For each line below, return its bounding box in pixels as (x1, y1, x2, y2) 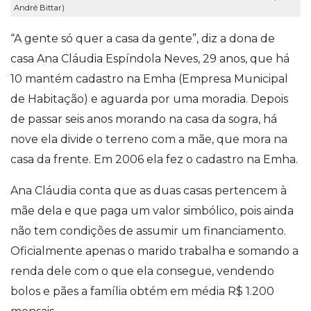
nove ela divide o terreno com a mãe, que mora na (10, 132, 287, 146)
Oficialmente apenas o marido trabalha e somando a (10, 244, 299, 258)
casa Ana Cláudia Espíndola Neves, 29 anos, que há (10, 51, 289, 65)
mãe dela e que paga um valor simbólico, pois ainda (10, 203, 294, 217)
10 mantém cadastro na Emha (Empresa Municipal (10, 72, 288, 85)
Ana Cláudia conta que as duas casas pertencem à (10, 183, 287, 197)
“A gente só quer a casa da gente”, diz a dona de (10, 31, 275, 45)
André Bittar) (14, 2, 65, 12)
